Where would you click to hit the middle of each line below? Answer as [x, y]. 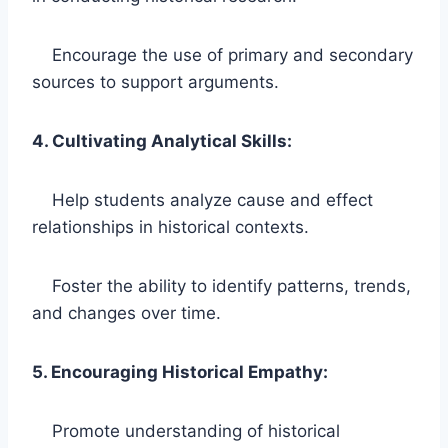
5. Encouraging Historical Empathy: [180, 371]
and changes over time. [126, 312]
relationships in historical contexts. [170, 226]
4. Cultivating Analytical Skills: [162, 140]
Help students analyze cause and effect [202, 199]
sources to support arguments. [155, 81]
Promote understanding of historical [186, 430]
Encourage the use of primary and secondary [222, 54]
